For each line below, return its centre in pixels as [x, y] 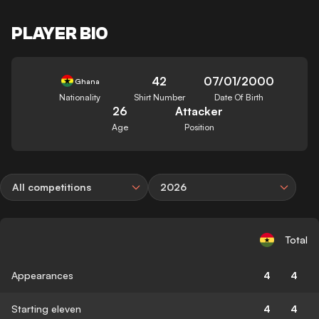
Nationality [80, 97]
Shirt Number [159, 97]
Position [199, 127]
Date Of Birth [239, 97]
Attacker [199, 111]
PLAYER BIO [60, 33]
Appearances [42, 275]
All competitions [52, 187]
